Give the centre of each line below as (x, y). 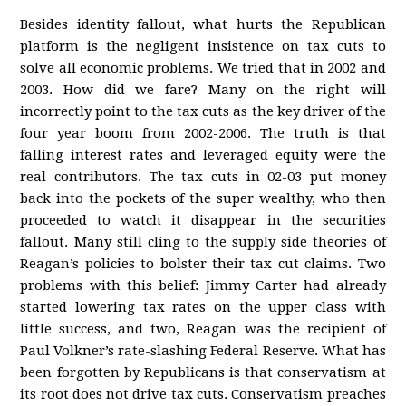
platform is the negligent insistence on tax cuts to (203, 46)
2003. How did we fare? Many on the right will (203, 90)
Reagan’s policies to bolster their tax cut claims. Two (203, 264)
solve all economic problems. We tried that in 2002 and (203, 68)
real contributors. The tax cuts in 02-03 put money (203, 177)
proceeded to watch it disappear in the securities (203, 220)
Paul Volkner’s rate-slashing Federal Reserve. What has (203, 351)
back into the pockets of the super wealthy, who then (203, 198)
